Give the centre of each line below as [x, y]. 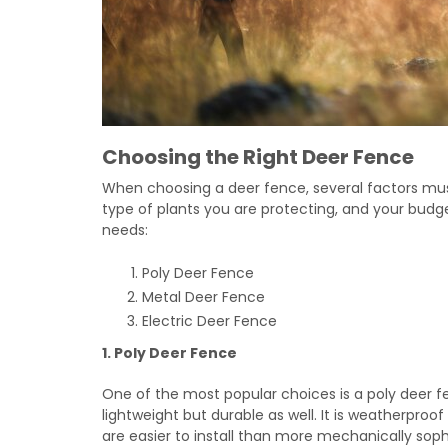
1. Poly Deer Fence [169, 353]
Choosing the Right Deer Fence [258, 157]
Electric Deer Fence [209, 321]
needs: [125, 230]
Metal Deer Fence [203, 297]
